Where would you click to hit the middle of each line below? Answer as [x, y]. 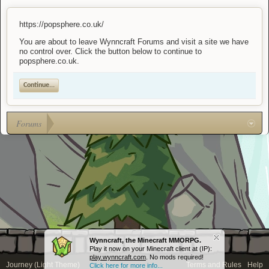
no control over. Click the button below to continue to [110, 52]
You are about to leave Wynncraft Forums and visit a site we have [134, 42]
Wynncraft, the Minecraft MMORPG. [145, 240]
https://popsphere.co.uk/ [62, 25]
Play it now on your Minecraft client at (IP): [151, 249]
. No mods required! [175, 257]
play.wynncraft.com [118, 257]
